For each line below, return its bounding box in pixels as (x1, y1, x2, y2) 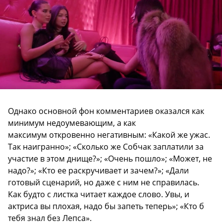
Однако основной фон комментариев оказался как (8, 106, 204, 117)
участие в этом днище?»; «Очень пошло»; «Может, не (8, 153, 212, 165)
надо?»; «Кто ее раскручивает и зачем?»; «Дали (8, 165, 189, 176)
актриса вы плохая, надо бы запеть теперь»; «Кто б (8, 201, 204, 212)
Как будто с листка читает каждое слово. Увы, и (8, 189, 189, 200)
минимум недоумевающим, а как (8, 117, 136, 129)
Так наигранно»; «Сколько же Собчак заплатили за (8, 141, 204, 153)
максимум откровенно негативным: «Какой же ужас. (8, 129, 210, 141)
